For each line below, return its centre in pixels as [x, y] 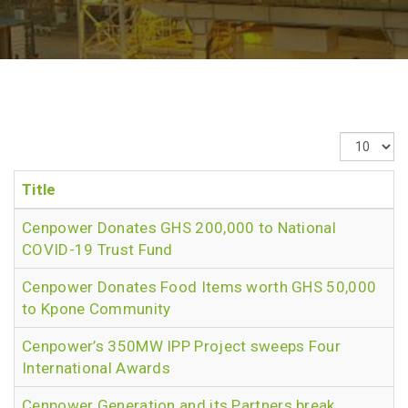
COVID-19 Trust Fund [97, 250]
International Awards [97, 368]
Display [367, 144]
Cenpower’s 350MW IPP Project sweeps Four [181, 346]
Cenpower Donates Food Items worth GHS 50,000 [199, 287]
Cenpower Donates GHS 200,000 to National [179, 228]
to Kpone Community [97, 309]
